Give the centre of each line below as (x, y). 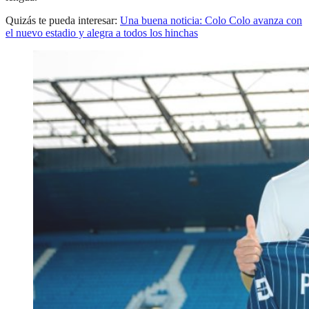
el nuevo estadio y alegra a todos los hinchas (102, 32)
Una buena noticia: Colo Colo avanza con (211, 20)
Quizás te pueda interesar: (63, 20)
